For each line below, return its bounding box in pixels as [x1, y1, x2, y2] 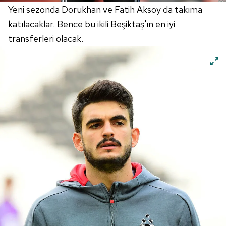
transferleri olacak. [8, 33, 83, 45]
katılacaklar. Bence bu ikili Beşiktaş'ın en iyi [8, 18, 175, 30]
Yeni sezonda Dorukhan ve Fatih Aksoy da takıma [8, 4, 202, 16]
